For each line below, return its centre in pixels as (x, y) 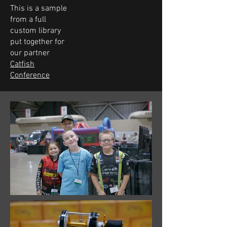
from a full (28, 20)
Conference (30, 75)
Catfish (22, 64)
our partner (30, 53)
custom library (35, 31)
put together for (37, 42)
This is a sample (39, 9)
